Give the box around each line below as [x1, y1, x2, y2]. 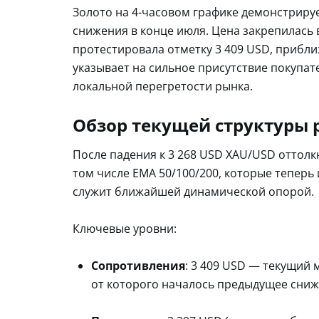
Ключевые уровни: [73, 220, 177, 236]
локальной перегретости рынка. [73, 78, 253, 94]
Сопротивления [91, 257, 185, 273]
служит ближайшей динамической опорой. [73, 183, 314, 199]
